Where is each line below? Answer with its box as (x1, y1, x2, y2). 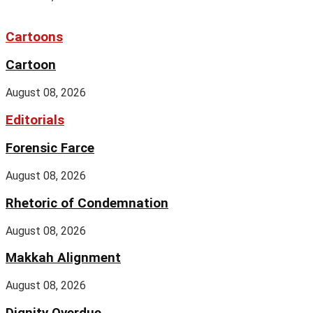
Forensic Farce (6, 140, 94, 156)
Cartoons (6, 29, 63, 45)
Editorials (6, 112, 64, 128)
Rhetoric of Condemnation (6, 195, 168, 211)
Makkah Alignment (6, 250, 121, 266)
